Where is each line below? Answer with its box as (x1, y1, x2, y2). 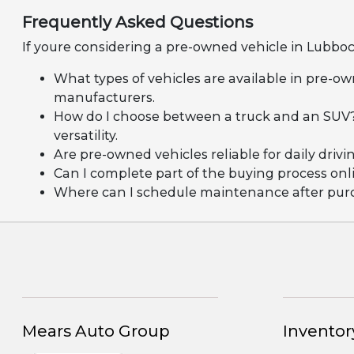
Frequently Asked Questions (22, 13, 254, 32)
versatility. (54, 128, 119, 144)
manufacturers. (54, 90, 156, 106)
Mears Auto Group (22, 322, 171, 341)
